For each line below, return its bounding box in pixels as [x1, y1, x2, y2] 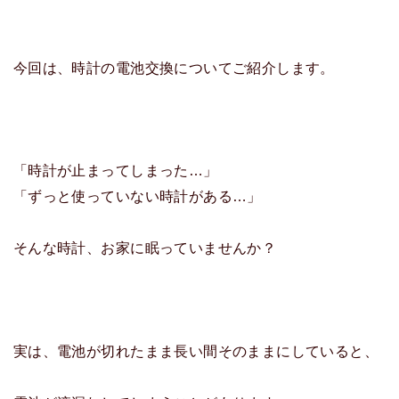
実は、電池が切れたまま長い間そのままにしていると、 [12, 342, 379, 359]
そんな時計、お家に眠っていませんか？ [12, 240, 277, 256]
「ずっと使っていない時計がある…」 [12, 188, 262, 205]
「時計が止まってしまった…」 [12, 162, 218, 179]
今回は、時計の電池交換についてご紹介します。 [12, 59, 335, 76]
